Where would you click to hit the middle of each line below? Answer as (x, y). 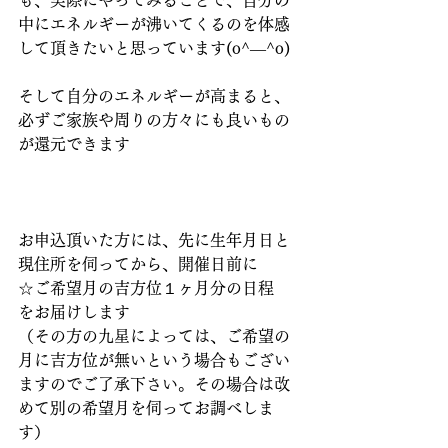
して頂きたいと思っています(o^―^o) (154, 48)
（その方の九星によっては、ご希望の (154, 336)
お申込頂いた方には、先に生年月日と (154, 240)
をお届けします (74, 312)
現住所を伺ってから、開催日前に (138, 264)
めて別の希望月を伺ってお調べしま (146, 408)
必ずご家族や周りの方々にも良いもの (154, 120)
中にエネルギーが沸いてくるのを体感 (154, 24)
